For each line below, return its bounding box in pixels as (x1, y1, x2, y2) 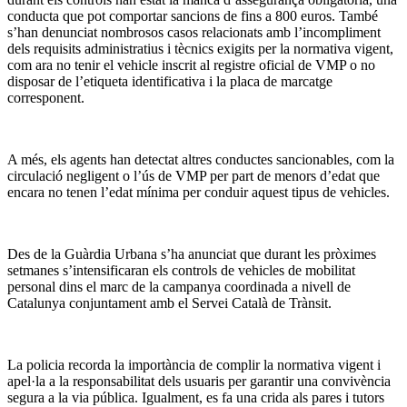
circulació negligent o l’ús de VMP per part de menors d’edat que (7, 168, 380, 184)
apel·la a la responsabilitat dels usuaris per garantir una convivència (7, 373, 391, 390)
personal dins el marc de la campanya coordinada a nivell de (7, 279, 351, 295)
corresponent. (7, 90, 84, 106)
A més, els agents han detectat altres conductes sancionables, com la (7, 152, 394, 168)
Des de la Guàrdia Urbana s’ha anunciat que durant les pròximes (7, 246, 376, 263)
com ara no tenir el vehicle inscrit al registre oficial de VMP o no (7, 57, 375, 74)
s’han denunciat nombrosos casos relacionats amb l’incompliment (7, 25, 381, 41)
